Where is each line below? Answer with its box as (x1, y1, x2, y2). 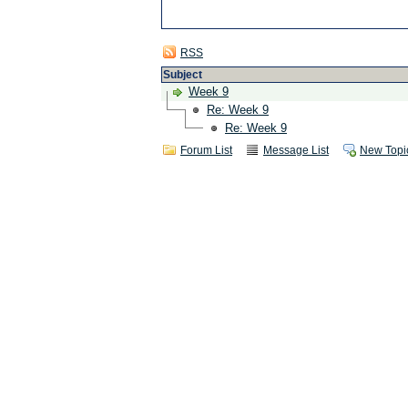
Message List (263, 144, 329, 157)
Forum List (180, 144, 232, 157)
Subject (163, 68, 202, 81)
